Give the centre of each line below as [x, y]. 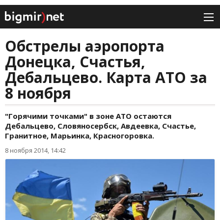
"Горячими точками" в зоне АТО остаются [88, 116]
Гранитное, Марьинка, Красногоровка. [80, 136]
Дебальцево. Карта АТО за [106, 78]
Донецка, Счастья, [75, 62]
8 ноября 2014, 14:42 [35, 151]
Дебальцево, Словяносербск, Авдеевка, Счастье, [100, 126]
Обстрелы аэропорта [85, 46]
